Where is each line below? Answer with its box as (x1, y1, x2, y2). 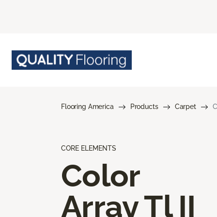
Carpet (174, 102, 196, 110)
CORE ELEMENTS (61, 144, 116, 152)
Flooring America (61, 102, 114, 110)
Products (130, 102, 158, 110)
